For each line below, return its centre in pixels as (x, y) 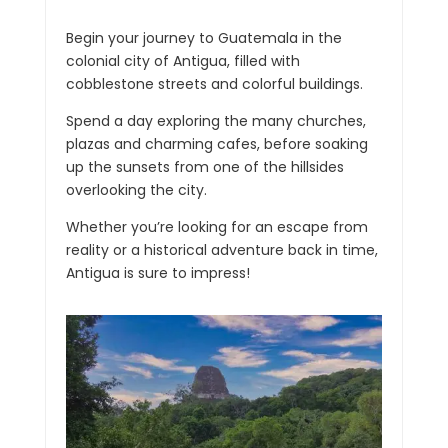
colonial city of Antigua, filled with (182, 60)
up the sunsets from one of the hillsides (204, 166)
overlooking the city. (136, 189)
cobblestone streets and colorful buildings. (214, 83)
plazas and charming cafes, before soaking (216, 143)
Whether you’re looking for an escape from (216, 226)
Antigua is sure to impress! (157, 272)
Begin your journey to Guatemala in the (203, 37)
